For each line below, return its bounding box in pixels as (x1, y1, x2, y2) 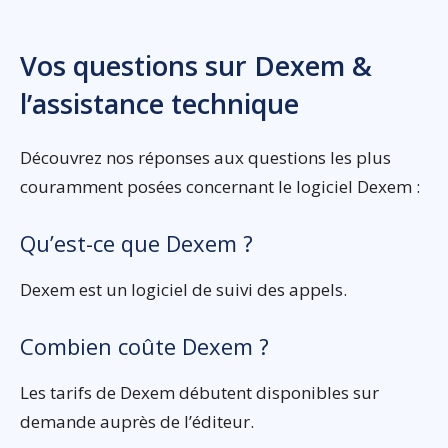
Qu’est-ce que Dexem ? (20, 228, 253, 258)
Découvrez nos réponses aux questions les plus (20, 146, 391, 169)
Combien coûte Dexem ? (20, 331, 269, 361)
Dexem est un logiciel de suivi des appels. (20, 278, 347, 301)
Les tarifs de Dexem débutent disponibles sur (20, 381, 379, 404)
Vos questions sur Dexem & (20, 47, 372, 84)
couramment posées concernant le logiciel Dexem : (20, 175, 420, 198)
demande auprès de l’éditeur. (20, 410, 254, 433)
